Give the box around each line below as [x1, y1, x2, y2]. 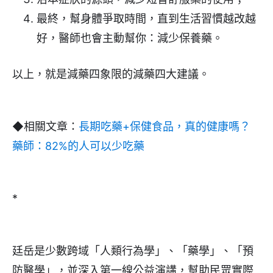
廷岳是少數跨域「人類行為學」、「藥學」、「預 [12, 244, 253, 258]
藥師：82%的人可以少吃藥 [12, 140, 144, 153]
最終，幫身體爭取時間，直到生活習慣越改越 [37, 12, 256, 26]
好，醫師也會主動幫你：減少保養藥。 [37, 32, 223, 45]
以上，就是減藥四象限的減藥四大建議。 [12, 68, 210, 81]
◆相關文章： [12, 120, 79, 133]
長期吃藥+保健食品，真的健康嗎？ [79, 120, 250, 133]
